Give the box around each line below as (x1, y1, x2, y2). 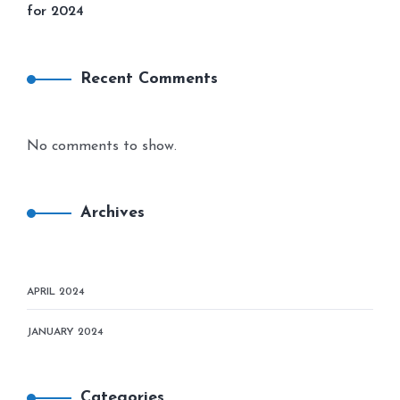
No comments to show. (27, 139, 177, 154)
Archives (80, 204, 145, 222)
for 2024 (27, 4, 84, 20)
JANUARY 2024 (27, 327, 104, 338)
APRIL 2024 (27, 287, 85, 298)
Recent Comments (80, 71, 218, 88)
